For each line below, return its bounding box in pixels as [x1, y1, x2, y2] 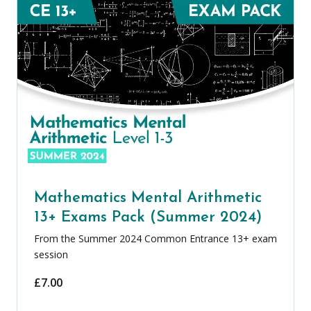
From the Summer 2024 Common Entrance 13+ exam [34, 232, 277, 246]
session [34, 248, 68, 262]
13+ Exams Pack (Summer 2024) [34, 210, 262, 226]
